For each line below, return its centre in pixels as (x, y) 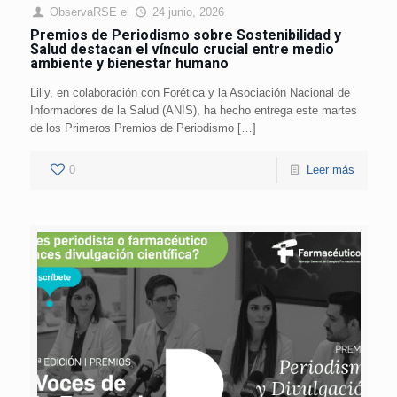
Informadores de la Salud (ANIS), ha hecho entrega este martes (193, 110)
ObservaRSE (83, 12)
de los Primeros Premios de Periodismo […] (143, 128)
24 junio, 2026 (188, 12)
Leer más (330, 169)
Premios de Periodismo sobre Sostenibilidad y (185, 35)
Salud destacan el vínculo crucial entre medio (182, 49)
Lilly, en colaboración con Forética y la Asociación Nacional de (190, 92)
